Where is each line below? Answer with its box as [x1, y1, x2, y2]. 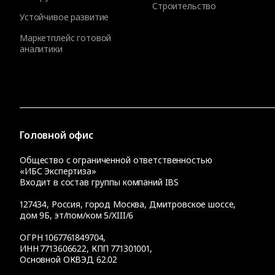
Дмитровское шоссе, [149, 198, 236, 211]
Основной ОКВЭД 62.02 [20, 254, 118, 266]
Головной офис [20, 128, 93, 142]
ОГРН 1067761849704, [20, 231, 106, 244]
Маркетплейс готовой [20, 32, 112, 44]
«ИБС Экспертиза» [20, 165, 96, 177]
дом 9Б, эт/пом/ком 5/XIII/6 [20, 209, 134, 222]
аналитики [20, 43, 63, 55]
